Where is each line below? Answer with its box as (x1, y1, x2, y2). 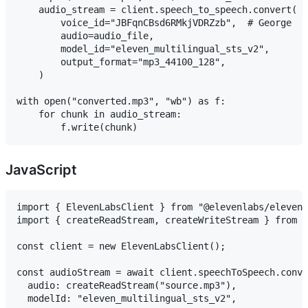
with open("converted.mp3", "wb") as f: (16, 96, 225, 107)
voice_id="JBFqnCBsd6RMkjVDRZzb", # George (16, 17, 291, 29)
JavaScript (5, 162, 77, 179)
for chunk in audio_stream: (16, 109, 181, 120)
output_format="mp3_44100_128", (16, 56, 225, 68)
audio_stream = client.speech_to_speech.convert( (16, 4, 297, 16)
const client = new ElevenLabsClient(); (16, 241, 225, 252)
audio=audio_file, (16, 30, 154, 42)
